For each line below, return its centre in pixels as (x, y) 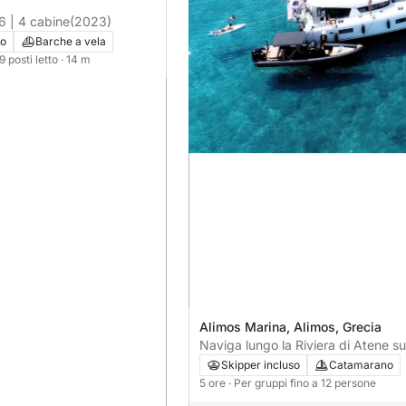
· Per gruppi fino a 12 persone (302, 382)
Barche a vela (71, 42)
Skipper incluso (261, 364)
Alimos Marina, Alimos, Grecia (290, 326)
